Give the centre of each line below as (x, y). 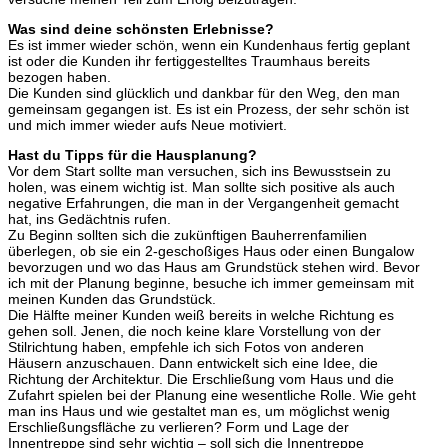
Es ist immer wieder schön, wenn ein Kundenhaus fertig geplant (209, 44)
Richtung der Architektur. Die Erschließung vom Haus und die (201, 378)
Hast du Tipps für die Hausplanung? (132, 154)
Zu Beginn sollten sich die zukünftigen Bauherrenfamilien (187, 234)
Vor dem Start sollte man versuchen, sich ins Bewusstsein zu (199, 170)
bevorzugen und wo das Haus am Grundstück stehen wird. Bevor (214, 266)
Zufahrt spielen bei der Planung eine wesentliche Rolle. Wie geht (212, 394)
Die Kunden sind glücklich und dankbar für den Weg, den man (204, 92)
